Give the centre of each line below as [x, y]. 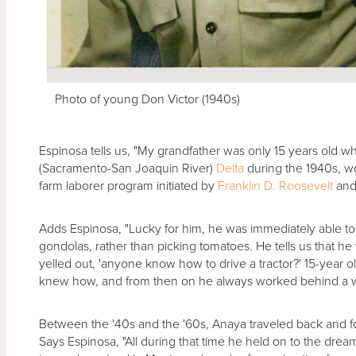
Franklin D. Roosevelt [275, 186]
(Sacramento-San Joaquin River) [127, 168]
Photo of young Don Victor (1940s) [147, 99]
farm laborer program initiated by [128, 186]
